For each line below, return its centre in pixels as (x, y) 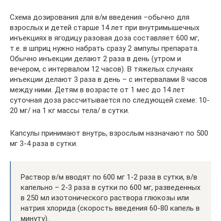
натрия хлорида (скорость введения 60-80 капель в (110, 208)
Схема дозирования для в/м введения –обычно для (100, 17)
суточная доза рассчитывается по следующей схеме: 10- (110, 100)
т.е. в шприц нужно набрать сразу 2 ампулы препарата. (104, 48)
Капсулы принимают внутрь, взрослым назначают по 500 (109, 133)
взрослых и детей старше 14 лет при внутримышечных (105, 27)
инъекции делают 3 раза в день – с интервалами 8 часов (109, 79)
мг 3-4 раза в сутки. (44, 143)
